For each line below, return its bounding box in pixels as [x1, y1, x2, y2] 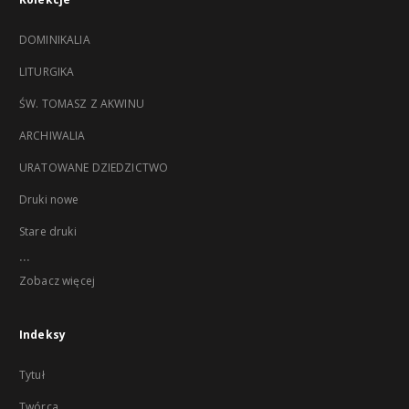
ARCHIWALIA [19, 128, 86, 143]
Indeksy [19, 327, 67, 342]
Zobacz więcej [19, 273, 95, 288]
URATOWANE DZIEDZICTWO [19, 160, 169, 175]
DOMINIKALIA [19, 32, 90, 47]
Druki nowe [19, 192, 79, 207]
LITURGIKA [19, 64, 75, 79]
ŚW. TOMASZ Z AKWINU [19, 96, 144, 111]
